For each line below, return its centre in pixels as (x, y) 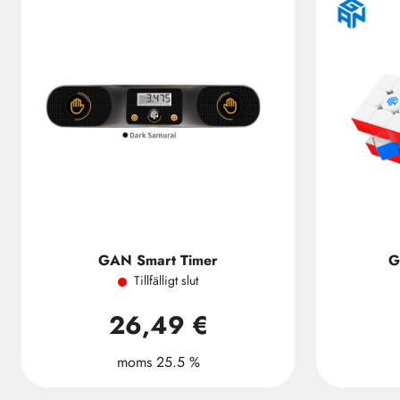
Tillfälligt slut (166, 280)
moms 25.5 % (158, 362)
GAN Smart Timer (158, 260)
